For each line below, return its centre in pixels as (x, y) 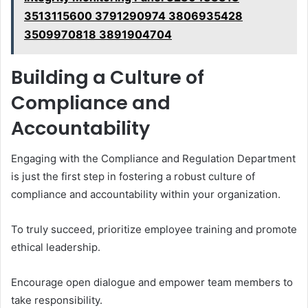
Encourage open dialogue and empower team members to (152, 283)
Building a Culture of (108, 77)
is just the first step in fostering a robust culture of (133, 177)
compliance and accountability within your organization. (146, 195)
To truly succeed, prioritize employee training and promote (154, 230)
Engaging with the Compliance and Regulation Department (153, 159)
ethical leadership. (56, 247)
